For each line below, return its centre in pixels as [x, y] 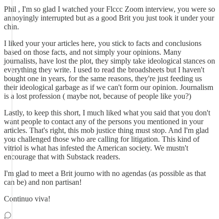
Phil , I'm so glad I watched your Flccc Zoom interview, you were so [109, 9]
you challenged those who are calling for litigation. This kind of [102, 139]
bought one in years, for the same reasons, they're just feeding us [103, 78]
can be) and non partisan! [43, 182]
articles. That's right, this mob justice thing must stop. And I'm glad [106, 130]
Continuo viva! [27, 199]
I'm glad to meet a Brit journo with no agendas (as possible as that [105, 173]
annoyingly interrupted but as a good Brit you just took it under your [109, 18]
